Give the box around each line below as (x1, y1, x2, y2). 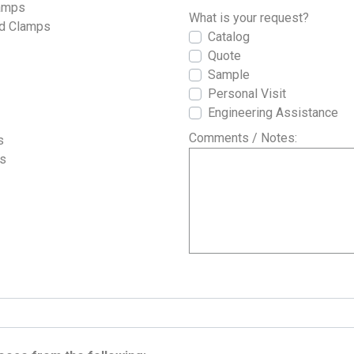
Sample (208, 67, 250, 83)
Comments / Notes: (189, 130, 297, 146)
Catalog (208, 29, 250, 45)
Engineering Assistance (208, 105, 338, 121)
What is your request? (189, 10, 309, 26)
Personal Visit (208, 86, 286, 102)
